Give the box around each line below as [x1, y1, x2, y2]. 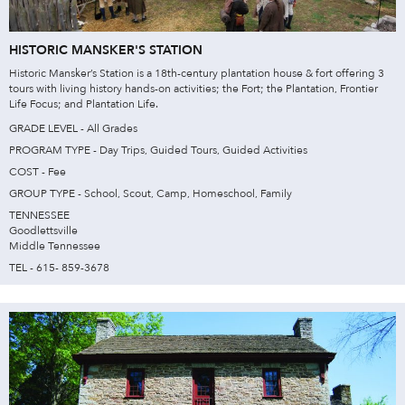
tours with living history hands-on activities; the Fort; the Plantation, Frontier [9, 80, 378, 96]
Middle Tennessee [9, 238, 100, 253]
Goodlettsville [9, 222, 78, 238]
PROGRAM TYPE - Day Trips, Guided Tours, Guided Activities [9, 142, 307, 157]
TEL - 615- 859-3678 [9, 259, 109, 275]
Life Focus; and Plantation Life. [9, 96, 158, 111]
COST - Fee [9, 164, 66, 179]
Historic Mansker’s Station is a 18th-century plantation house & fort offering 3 [9, 65, 384, 80]
